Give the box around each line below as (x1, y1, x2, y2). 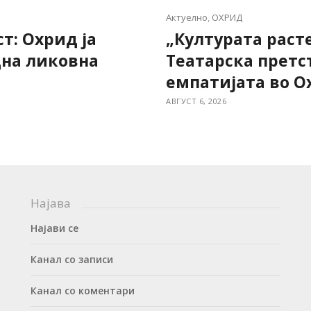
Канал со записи (30, 253, 113, 266)
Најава (30, 195, 71, 211)
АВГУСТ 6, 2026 (166, 96, 226, 106)
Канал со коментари (30, 284, 135, 297)
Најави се (30, 221, 78, 235)
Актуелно (166, 11, 208, 24)
